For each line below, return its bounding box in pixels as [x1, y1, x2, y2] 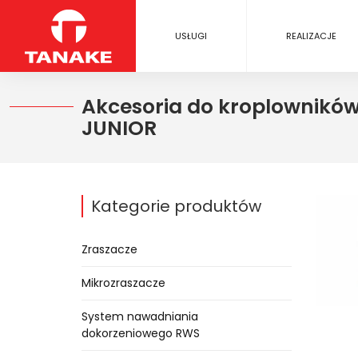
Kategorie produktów [91, 195, 261, 217]
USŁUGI [175, 30, 208, 42]
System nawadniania [82, 308, 198, 324]
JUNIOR [82, 114, 157, 142]
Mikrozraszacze [82, 275, 165, 291]
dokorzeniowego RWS [82, 325, 200, 341]
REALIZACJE [286, 30, 337, 42]
